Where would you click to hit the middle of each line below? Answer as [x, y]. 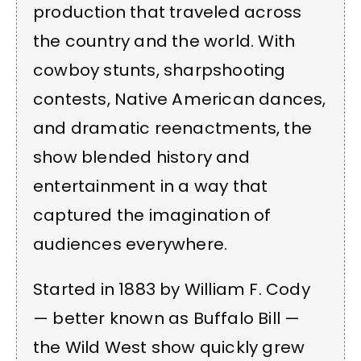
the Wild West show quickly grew [169, 348]
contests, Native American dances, [180, 99]
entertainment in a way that [151, 186]
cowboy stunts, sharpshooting [160, 70]
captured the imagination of [152, 215]
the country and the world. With [164, 41]
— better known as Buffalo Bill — [167, 319]
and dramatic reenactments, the [173, 128]
